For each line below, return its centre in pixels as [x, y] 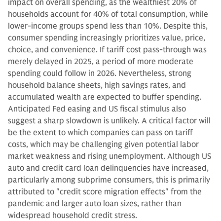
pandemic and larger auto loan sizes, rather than [95, 203]
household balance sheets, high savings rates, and [97, 85]
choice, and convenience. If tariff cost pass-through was [107, 50]
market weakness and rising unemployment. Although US [110, 156]
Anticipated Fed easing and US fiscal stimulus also [97, 109]
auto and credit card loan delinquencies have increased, [108, 168]
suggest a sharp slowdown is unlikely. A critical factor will [109, 121]
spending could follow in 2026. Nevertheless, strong [100, 73]
